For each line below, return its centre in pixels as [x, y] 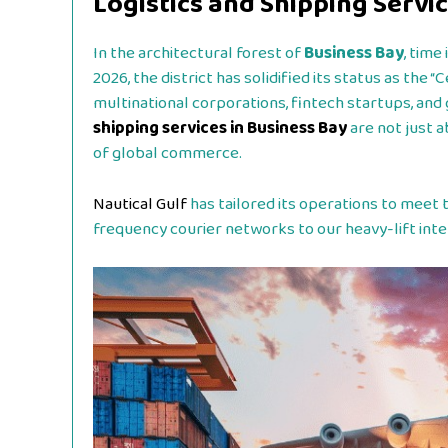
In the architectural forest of [198, 54]
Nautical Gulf [140, 204]
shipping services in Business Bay [220, 129]
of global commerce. [167, 154]
